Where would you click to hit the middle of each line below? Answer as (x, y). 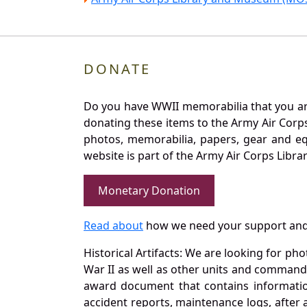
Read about (113, 225)
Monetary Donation (149, 190)
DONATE (117, 69)
